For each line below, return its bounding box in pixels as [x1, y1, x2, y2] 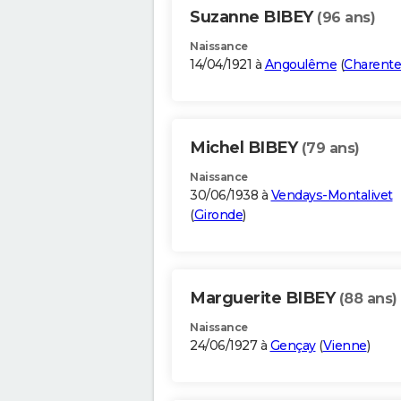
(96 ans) [317, 9, 375, 27]
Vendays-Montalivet [270, 187, 393, 204]
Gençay [269, 337, 316, 354]
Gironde [193, 207, 243, 224]
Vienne [322, 337, 367, 354]
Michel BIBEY [190, 138, 302, 158]
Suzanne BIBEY [190, 7, 317, 28]
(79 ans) [301, 140, 360, 158]
